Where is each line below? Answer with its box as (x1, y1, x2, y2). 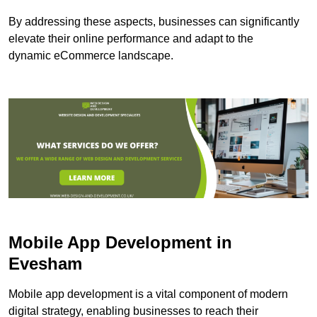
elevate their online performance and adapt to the (8, 33, 253, 45)
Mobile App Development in (8, 233, 232, 253)
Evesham (8, 254, 82, 274)
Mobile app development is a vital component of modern (8, 288, 288, 301)
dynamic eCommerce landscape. (8, 50, 173, 62)
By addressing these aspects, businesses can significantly (8, 16, 299, 28)
